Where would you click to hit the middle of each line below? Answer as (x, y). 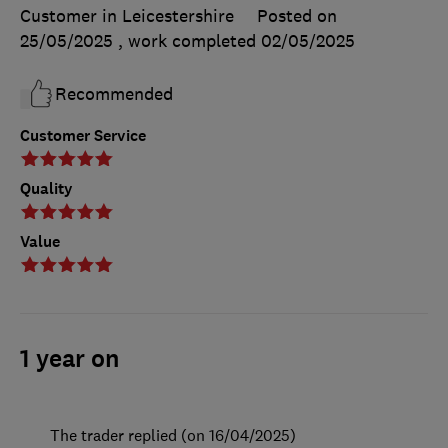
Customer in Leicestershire (127, 16)
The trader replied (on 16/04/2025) (173, 435)
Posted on (297, 16)
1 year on (69, 359)
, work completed (189, 41)
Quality (46, 189)
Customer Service (83, 136)
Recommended (114, 94)
